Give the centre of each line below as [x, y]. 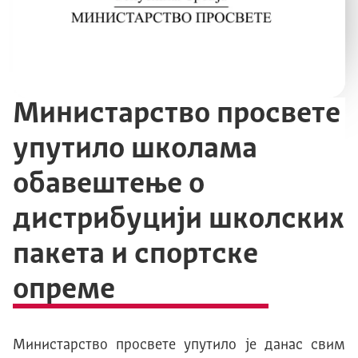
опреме [64, 290]
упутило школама [135, 149]
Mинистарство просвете [177, 114]
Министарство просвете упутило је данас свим [179, 345]
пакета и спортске [135, 255]
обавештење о [109, 185]
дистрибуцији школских [179, 220]
